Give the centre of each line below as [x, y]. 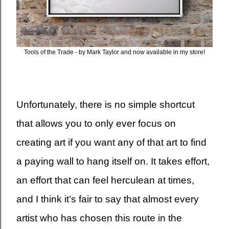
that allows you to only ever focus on [96, 123]
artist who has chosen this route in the [99, 218]
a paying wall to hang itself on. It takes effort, [113, 161]
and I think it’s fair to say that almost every [108, 199]
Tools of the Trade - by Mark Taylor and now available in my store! [114, 52]
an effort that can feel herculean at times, [105, 180]
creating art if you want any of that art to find [111, 142]
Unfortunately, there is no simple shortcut [106, 104]
